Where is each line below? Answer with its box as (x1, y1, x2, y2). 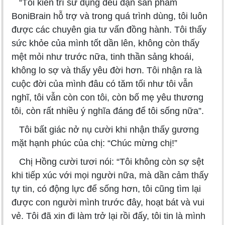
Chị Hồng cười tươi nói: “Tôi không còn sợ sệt (12, 156, 204, 167)
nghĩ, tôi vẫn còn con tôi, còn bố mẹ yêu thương (12, 92, 203, 102)
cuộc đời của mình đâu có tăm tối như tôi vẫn (12, 78, 193, 89)
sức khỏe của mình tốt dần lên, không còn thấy (12, 38, 199, 48)
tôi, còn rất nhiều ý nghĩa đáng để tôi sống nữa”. (12, 105, 204, 116)
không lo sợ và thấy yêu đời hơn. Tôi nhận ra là (12, 65, 202, 75)
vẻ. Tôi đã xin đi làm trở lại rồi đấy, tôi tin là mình (12, 210, 205, 221)
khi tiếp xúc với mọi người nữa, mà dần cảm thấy (12, 170, 208, 180)
